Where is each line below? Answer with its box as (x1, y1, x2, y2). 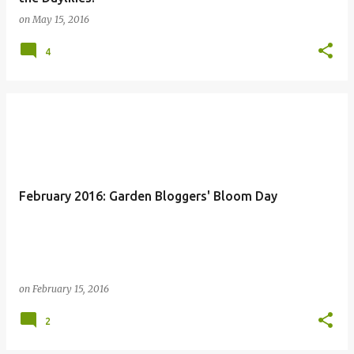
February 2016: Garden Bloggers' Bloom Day (19, 189, 277, 203)
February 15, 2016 (32, 283, 109, 295)
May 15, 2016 (32, 13, 89, 25)
